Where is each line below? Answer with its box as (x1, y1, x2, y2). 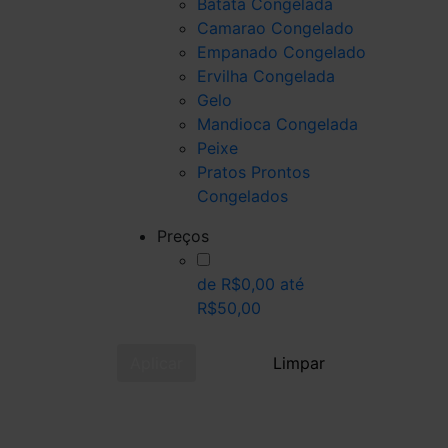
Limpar (272, 352, 325, 373)
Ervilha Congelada (197, 65, 335, 86)
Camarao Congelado (197, 17, 354, 38)
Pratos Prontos (197, 161, 310, 182)
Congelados (197, 185, 288, 206)
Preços (157, 225, 209, 246)
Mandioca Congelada (197, 113, 358, 134)
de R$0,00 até (197, 273, 304, 294)
